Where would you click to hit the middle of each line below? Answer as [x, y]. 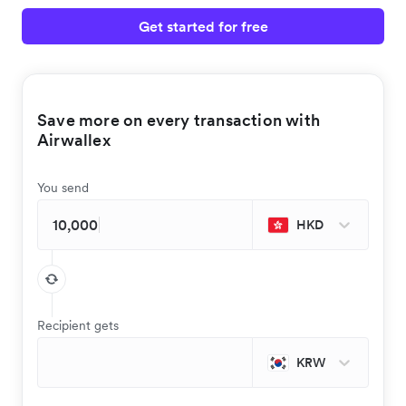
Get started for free [203, 26]
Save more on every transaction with [179, 120]
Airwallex [74, 140]
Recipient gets [78, 325]
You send [63, 188]
